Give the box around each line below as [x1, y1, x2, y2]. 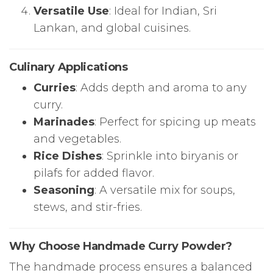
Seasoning [34, 183, 94, 197]
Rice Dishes [34, 149, 102, 163]
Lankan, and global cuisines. [34, 21, 191, 35]
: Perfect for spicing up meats [94, 115, 256, 129]
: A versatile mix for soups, [94, 183, 235, 197]
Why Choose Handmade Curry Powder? [9, 239, 233, 253]
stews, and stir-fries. [34, 200, 142, 214]
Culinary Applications [9, 60, 128, 74]
